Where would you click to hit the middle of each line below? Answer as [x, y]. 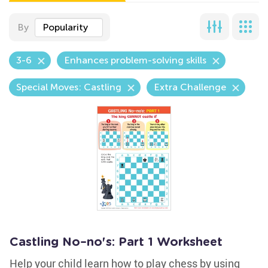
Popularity [65, 27]
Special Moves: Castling [69, 87]
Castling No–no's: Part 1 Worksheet [116, 242]
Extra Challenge [190, 87]
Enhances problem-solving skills [135, 60]
